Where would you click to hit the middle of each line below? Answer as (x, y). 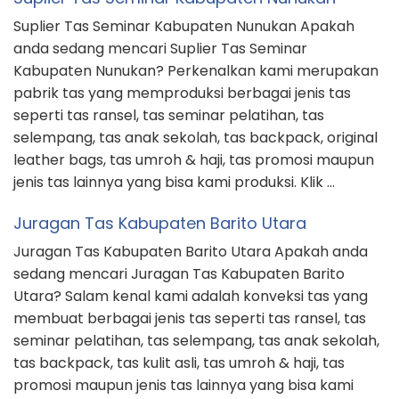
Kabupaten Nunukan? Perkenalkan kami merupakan (196, 71)
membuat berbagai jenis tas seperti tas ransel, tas (190, 319)
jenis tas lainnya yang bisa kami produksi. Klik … (174, 183)
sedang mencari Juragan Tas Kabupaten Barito (179, 274)
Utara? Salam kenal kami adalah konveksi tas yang (191, 297)
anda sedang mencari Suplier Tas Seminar (160, 49)
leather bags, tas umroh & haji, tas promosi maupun (194, 160)
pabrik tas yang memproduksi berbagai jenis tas (182, 94)
